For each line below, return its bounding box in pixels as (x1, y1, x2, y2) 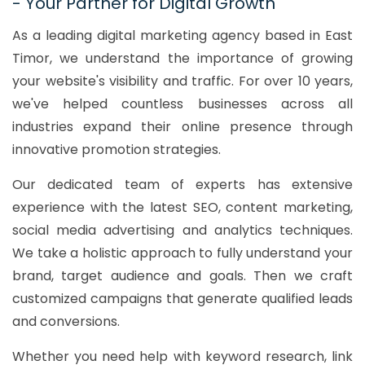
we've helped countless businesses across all (12, 94, 353, 113)
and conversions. (12, 311, 120, 331)
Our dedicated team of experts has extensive (12, 174, 353, 194)
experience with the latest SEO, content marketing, (12, 197, 353, 217)
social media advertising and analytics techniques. (12, 220, 353, 240)
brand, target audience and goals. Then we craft (12, 266, 353, 285)
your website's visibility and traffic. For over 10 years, (12, 71, 353, 90)
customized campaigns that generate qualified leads (12, 288, 353, 308)
